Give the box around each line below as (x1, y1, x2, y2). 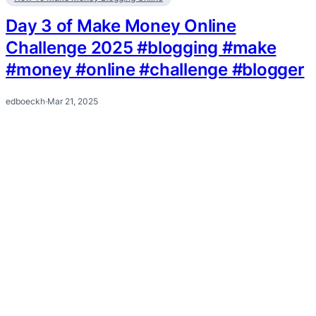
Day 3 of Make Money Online (6, 16, 236, 37)
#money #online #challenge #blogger (6, 59, 305, 80)
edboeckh (6, 96, 45, 107)
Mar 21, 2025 (47, 96, 98, 107)
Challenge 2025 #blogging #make (6, 37, 276, 59)
